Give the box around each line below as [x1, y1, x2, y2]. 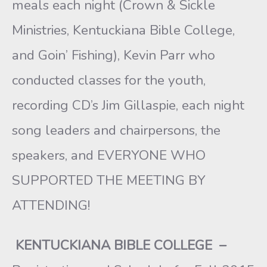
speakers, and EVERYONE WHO [12, 146, 206, 164]
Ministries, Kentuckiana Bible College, [12, 21, 235, 39]
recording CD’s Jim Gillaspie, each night [12, 96, 244, 114]
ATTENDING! [12, 196, 90, 215]
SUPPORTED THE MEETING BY [12, 171, 206, 190]
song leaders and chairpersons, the [12, 121, 221, 139]
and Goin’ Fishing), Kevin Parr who [12, 46, 215, 64]
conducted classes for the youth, [12, 71, 206, 89]
